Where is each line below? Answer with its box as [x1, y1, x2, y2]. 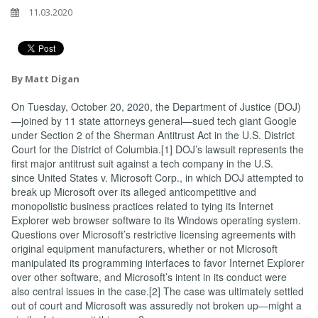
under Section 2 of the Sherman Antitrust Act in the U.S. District [11, 128, 295, 142]
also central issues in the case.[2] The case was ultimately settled [11, 284, 304, 298]
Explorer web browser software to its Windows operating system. [11, 213, 301, 227]
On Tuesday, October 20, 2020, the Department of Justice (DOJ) [11, 99, 301, 114]
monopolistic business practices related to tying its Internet [11, 199, 273, 213]
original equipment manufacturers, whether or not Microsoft [11, 241, 278, 256]
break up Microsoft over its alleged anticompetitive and [11, 185, 256, 199]
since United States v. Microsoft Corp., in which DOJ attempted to [11, 170, 304, 185]
